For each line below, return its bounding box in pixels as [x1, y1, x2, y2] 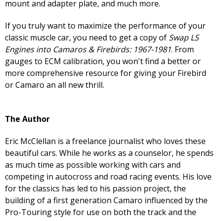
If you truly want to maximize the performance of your [5, 20, 206, 32]
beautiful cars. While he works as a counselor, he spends [5, 147, 214, 159]
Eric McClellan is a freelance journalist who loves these [5, 136, 206, 147]
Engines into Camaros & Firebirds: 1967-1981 [5, 44, 171, 55]
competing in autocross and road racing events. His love [5, 171, 212, 183]
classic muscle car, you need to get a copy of [5, 32, 169, 43]
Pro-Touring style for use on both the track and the [5, 207, 196, 218]
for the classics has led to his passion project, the [5, 183, 186, 194]
